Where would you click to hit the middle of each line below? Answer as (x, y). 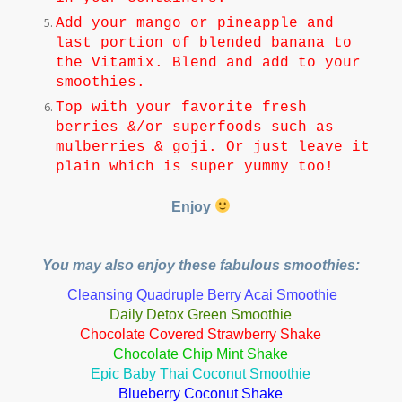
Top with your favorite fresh (181, 107)
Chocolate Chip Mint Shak (197, 354)
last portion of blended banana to (203, 43)
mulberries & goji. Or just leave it (212, 147)
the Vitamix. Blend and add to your (208, 62)
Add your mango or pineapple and (194, 23)
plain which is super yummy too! (194, 166)
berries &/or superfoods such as (194, 127)
